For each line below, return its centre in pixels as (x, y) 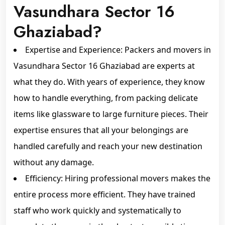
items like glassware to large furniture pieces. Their (111, 114)
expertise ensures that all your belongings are (101, 130)
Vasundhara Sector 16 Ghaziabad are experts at (104, 66)
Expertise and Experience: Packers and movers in (118, 50)
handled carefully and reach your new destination (108, 146)
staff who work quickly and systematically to (97, 210)
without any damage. (54, 162)
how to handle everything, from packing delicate (106, 98)
